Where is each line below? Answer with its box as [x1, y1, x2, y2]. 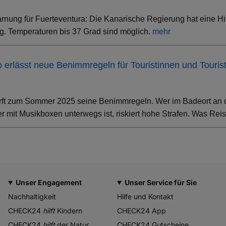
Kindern [55, 206, 82, 215]
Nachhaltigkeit [8, 192, 56, 201]
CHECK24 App [117, 206, 166, 215]
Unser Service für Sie [124, 178, 197, 187]
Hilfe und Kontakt [117, 192, 174, 201]
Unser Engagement [15, 178, 82, 187]
